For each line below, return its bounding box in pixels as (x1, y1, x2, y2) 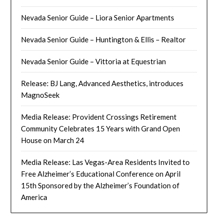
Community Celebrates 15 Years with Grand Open (21, 124, 181, 133)
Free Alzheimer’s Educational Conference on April (21, 169, 181, 178)
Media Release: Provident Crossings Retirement (21, 112, 177, 121)
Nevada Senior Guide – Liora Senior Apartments (21, 13, 175, 22)
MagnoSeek (21, 90, 60, 99)
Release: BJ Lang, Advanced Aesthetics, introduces (21, 78, 184, 88)
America (21, 192, 48, 201)
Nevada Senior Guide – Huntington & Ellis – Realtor (21, 35, 186, 44)
